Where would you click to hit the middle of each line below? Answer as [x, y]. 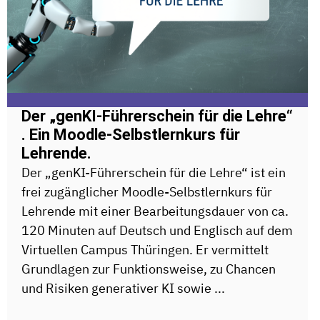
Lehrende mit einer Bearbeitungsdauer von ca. [155, 211]
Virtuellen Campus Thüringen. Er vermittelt [145, 250]
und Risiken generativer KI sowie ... [123, 289]
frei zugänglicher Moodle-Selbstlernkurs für [147, 192]
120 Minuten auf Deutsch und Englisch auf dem [157, 231]
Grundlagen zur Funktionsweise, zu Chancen [149, 269]
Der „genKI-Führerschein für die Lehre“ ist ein [154, 173]
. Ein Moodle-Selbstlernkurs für [131, 135]
